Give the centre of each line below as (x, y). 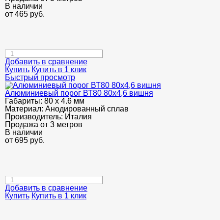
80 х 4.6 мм (64, 101)
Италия (78, 117)
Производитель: (35, 117)
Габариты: (25, 101)
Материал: (25, 109)
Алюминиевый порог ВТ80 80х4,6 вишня (79, 93)
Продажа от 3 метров (44, 124)
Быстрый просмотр (40, 77)
